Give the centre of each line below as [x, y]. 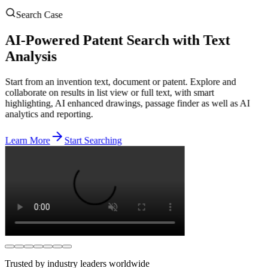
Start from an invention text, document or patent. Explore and [120, 81]
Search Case [39, 15]
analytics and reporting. [49, 114]
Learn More [27, 140]
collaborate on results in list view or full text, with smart [109, 92]
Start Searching [93, 140]
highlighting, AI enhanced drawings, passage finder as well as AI [127, 103]
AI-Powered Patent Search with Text [117, 40]
